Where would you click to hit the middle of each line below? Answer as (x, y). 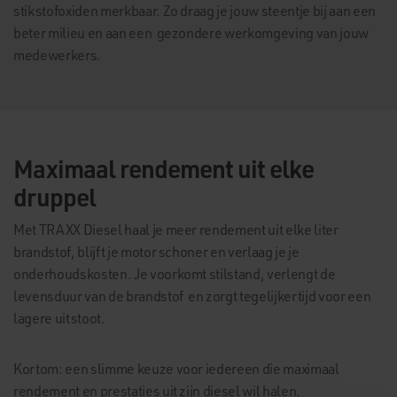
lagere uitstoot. (59, 318)
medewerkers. (57, 54)
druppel (54, 196)
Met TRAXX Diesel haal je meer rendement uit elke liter (176, 229)
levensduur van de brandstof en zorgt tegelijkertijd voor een (192, 296)
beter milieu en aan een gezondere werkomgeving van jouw (191, 32)
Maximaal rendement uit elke (163, 168)
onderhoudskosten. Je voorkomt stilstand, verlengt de (175, 273)
